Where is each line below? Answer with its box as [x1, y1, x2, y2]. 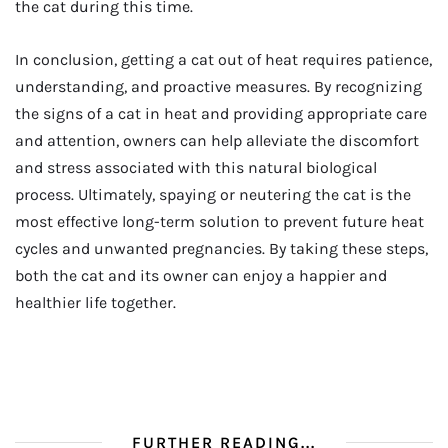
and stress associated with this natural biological [15, 158, 377, 178]
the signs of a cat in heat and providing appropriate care [15, 104, 427, 124]
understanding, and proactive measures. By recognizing [15, 77, 422, 97]
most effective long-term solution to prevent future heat [15, 212, 424, 232]
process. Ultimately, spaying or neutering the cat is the [15, 185, 411, 205]
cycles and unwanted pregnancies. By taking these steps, [15, 239, 428, 259]
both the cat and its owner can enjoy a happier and [15, 266, 387, 286]
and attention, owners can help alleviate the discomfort [15, 131, 419, 151]
